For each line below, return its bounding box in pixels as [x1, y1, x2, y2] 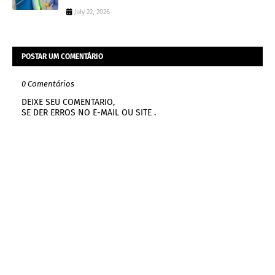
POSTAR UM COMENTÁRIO [21, 52, 103, 61]
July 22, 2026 [74, 8, 110, 17]
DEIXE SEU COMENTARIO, [21, 97, 115, 108]
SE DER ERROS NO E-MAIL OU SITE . [21, 107, 156, 118]
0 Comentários [21, 79, 74, 89]
